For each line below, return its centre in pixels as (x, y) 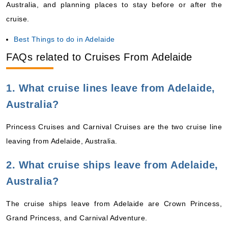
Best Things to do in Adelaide (64, 39)
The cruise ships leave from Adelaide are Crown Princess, (114, 203)
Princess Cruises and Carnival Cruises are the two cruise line (114, 126)
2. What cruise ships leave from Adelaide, (112, 165)
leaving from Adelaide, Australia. (62, 141)
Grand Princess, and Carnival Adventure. (77, 218)
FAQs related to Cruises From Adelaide (99, 57)
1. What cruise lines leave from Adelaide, (111, 88)
